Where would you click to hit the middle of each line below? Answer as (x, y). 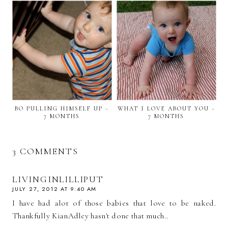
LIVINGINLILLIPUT (58, 179)
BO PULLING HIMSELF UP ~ (62, 109)
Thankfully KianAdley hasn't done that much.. (90, 216)
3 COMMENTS (45, 151)
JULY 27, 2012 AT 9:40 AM (55, 189)
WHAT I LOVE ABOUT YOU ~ (166, 109)
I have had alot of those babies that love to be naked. (114, 203)
